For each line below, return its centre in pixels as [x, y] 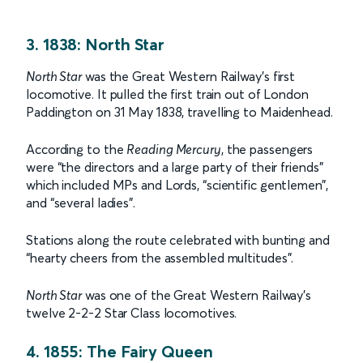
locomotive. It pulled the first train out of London [167, 94]
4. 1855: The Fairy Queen [120, 351]
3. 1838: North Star [96, 44]
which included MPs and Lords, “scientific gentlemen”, [177, 185]
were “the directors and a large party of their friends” [175, 167]
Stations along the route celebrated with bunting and [178, 240]
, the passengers [267, 149]
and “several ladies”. [81, 203]
